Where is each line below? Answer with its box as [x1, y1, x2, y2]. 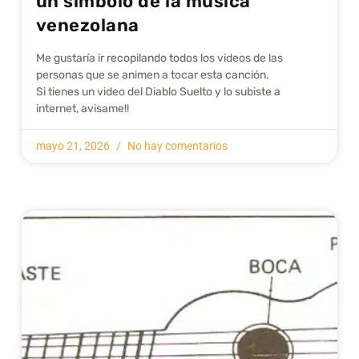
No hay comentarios [124, 139, 228, 153]
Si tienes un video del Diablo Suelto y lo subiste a [35, 85, 280, 99]
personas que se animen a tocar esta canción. [35, 68, 269, 83]
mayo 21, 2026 [35, 139, 112, 153]
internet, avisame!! [35, 102, 129, 116]
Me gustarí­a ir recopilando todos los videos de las [35, 51, 283, 66]
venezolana [35, 14, 139, 37]
